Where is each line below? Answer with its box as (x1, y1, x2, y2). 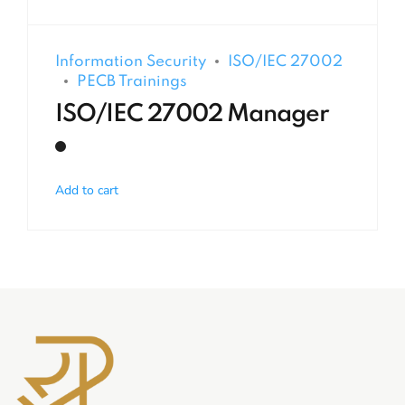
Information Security (55, 53, 206, 70)
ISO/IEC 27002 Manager (55, 101, 329, 127)
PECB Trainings (77, 73, 187, 89)
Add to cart (55, 182, 118, 200)
